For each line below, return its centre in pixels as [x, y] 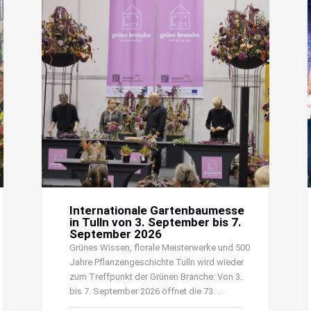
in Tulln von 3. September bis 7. [155, 222]
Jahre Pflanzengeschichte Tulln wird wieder [156, 262]
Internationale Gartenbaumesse [157, 211]
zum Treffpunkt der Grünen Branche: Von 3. [155, 277]
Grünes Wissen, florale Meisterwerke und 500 [159, 248]
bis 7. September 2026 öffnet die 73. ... [146, 292]
